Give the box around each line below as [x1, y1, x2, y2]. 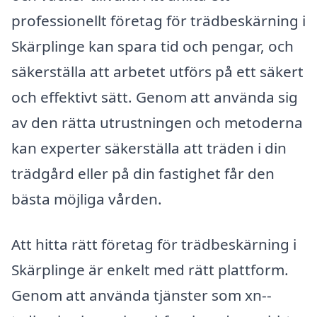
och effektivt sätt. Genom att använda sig [11, 87, 298, 108]
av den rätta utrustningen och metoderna [11, 113, 303, 133]
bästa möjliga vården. [11, 189, 162, 209]
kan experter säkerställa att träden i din [11, 138, 287, 158]
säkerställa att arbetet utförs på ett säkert [11, 62, 304, 82]
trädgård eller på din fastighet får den [11, 163, 275, 184]
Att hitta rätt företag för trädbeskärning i [11, 234, 296, 254]
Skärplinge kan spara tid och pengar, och [11, 36, 294, 57]
